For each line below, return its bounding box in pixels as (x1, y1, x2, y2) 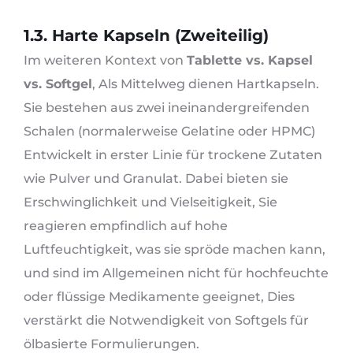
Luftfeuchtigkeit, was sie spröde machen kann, (24, 242, 325, 258)
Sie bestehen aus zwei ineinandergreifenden (24, 100, 310, 116)
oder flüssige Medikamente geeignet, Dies (24, 289, 295, 305)
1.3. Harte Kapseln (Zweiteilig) (24, 26, 269, 46)
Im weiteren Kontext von (24, 53, 187, 69)
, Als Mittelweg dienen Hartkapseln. (92, 76, 319, 92)
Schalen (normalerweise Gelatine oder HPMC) (24, 124, 315, 139)
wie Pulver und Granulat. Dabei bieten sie (24, 171, 288, 187)
